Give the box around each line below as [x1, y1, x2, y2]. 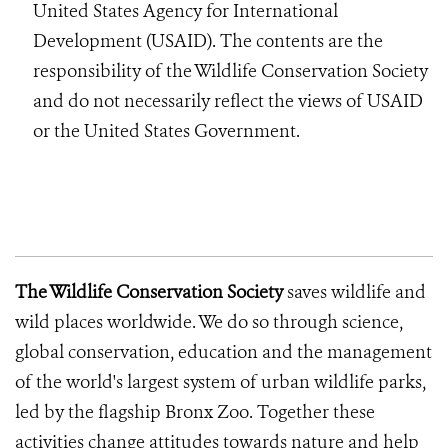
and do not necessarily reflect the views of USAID [33, 89, 423, 113]
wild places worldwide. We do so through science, [15, 310, 403, 334]
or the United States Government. [33, 119, 300, 143]
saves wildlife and [283, 280, 426, 304]
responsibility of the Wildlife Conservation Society [33, 59, 428, 83]
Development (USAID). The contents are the [33, 29, 383, 53]
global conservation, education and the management [15, 340, 432, 364]
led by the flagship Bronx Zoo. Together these [15, 400, 375, 424]
